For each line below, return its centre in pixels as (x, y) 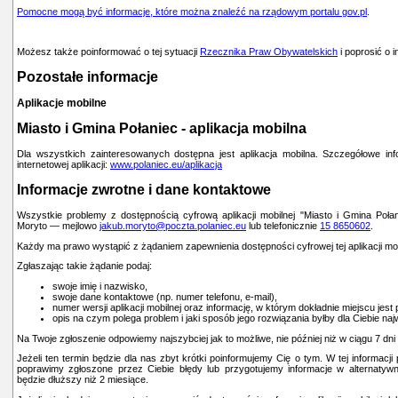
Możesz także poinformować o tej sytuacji (108, 52)
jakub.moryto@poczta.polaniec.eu (173, 226)
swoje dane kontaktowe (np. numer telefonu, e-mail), (165, 296)
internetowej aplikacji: (64, 165)
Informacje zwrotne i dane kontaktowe (144, 189)
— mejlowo (73, 226)
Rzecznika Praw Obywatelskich (269, 52)
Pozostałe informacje (88, 76)
